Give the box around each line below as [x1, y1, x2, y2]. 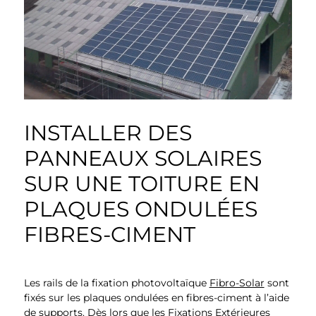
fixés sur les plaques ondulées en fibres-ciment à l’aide [23, 291, 289, 304]
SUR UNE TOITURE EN [23, 170, 260, 197]
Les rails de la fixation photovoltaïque [23, 276, 209, 289]
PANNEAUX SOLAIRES [23, 145, 262, 171]
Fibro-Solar [209, 276, 265, 289]
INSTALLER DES [23, 119, 192, 146]
